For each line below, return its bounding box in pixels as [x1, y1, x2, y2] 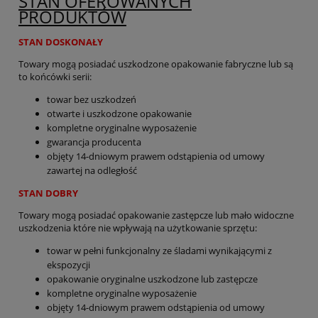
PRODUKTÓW [18, 5, 126, 29]
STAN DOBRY [18, 187, 78, 200]
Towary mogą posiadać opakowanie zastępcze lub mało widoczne [18, 209, 294, 222]
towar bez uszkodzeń [47, 93, 136, 106]
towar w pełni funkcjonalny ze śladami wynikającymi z [47, 244, 272, 258]
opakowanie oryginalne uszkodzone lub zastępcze [47, 273, 258, 286]
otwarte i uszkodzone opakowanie [47, 107, 192, 121]
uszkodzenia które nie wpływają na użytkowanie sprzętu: [18, 221, 257, 235]
